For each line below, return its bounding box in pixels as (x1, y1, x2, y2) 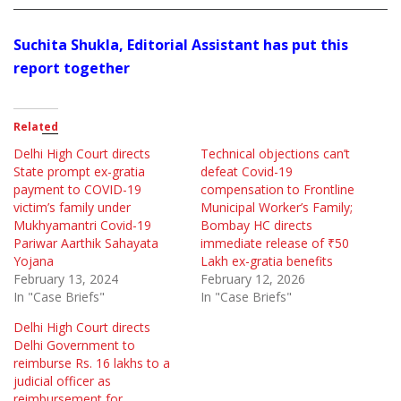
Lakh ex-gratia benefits (200, 252, 333, 269)
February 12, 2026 (200, 269, 305, 287)
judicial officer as (13, 371, 111, 389)
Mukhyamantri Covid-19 (13, 216, 151, 234)
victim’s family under (13, 198, 131, 216)
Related (13, 118, 58, 134)
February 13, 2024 (13, 269, 118, 287)
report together (13, 57, 133, 78)
